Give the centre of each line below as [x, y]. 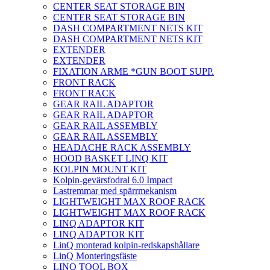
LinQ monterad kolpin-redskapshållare [126, 245]
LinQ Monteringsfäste [95, 256]
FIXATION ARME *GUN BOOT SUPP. [133, 72]
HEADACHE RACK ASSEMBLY [122, 148]
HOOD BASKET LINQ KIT [110, 159]
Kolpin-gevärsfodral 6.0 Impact [113, 180]
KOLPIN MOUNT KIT [100, 169]
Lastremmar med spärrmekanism [115, 191]
